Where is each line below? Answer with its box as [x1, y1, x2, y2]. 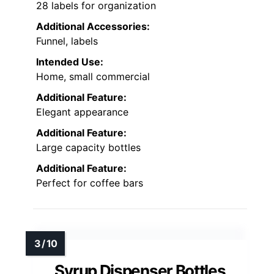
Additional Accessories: [36, 20, 150, 32]
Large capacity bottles [36, 141, 141, 154]
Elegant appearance [36, 105, 128, 118]
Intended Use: [36, 55, 103, 68]
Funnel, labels [36, 34, 98, 47]
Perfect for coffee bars [36, 176, 143, 189]
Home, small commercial [36, 70, 150, 83]
